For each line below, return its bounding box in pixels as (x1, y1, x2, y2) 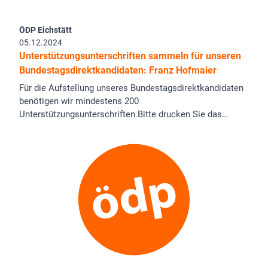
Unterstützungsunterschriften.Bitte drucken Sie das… (19, 108, 228, 120)
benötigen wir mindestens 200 (19, 95, 139, 106)
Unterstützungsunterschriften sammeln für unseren (19, 50, 241, 62)
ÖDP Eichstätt (19, 25, 72, 35)
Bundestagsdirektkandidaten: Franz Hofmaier (19, 65, 217, 77)
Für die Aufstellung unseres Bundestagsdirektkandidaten (19, 82, 243, 93)
